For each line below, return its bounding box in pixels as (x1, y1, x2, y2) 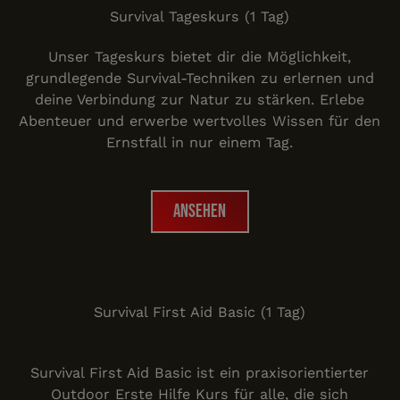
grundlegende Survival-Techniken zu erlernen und (25, 69, 374, 87)
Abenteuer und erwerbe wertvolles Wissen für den (19, 112, 381, 129)
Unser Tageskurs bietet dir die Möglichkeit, (48, 47, 352, 65)
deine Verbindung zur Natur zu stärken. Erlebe (35, 90, 365, 108)
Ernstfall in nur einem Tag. (106, 133, 294, 151)
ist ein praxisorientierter (196, 364, 370, 382)
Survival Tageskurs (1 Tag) (110, 8, 290, 26)
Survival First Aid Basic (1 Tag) (94, 303, 306, 321)
